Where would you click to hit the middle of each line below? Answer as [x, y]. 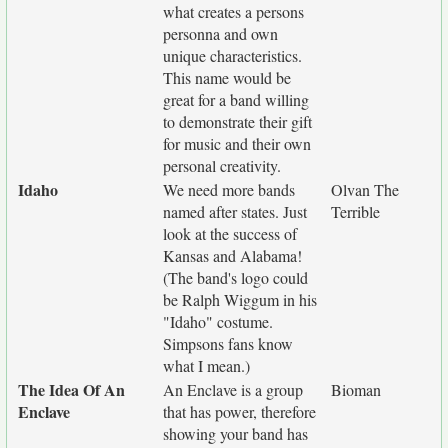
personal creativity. [222, 165]
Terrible [355, 211]
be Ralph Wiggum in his [240, 299]
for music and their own [237, 143]
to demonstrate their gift [237, 121]
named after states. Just [235, 211]
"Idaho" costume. [218, 321]
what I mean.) [206, 365]
